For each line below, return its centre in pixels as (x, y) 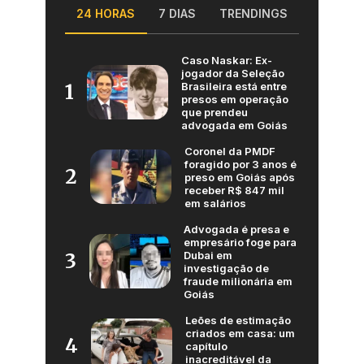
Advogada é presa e (236, 229)
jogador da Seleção (233, 73)
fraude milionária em (238, 281)
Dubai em (208, 255)
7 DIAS (177, 13)
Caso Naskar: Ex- (227, 60)
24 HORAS (106, 13)
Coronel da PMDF (230, 151)
